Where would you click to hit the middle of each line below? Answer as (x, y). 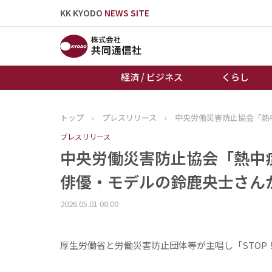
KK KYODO (82, 13)
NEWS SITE (127, 13)
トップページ (147, 120)
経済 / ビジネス (151, 77)
